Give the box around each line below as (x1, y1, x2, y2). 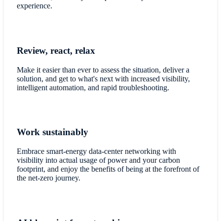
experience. (16, 1, 52, 10)
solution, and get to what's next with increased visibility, (16, 74, 190, 83)
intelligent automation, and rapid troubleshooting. (16, 83, 169, 92)
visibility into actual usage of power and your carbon (16, 156, 180, 165)
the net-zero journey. (16, 174, 82, 183)
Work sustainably (16, 127, 88, 138)
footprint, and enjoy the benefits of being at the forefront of (16, 165, 199, 174)
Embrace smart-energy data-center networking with (16, 147, 176, 156)
